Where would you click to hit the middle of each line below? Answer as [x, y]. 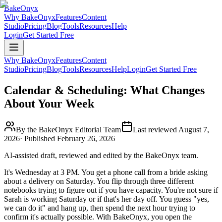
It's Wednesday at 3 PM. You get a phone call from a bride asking [106, 172]
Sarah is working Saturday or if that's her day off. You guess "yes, [107, 199]
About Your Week [49, 103]
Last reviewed [156, 129]
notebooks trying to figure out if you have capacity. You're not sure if [111, 190]
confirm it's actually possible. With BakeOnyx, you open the [98, 217]
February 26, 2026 [86, 138]
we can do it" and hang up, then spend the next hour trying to [100, 208]
